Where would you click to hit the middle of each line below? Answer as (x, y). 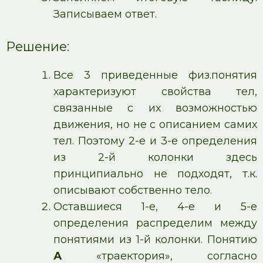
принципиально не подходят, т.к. (155, 174)
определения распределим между (155, 223)
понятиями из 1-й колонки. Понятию (155, 240)
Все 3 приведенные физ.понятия (155, 75)
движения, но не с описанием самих (155, 125)
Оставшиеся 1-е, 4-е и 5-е (155, 207)
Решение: (38, 46)
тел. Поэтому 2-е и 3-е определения (155, 141)
